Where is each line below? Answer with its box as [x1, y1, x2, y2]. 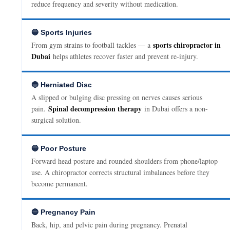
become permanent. [31, 179, 88, 189]
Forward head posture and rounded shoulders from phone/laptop [31, 156, 218, 166]
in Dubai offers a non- [142, 104, 208, 114]
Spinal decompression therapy [48, 103, 142, 114]
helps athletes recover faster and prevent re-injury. [50, 51, 199, 62]
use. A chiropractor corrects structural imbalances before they [31, 167, 210, 178]
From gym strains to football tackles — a [31, 40, 154, 50]
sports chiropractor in [153, 40, 221, 51]
